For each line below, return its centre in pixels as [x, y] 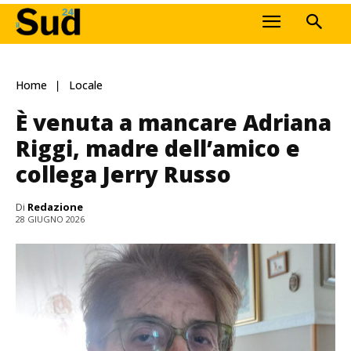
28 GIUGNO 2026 [50, 219]
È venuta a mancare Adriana [174, 122]
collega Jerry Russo [123, 174]
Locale [86, 85]
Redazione [55, 206]
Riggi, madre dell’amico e [158, 148]
